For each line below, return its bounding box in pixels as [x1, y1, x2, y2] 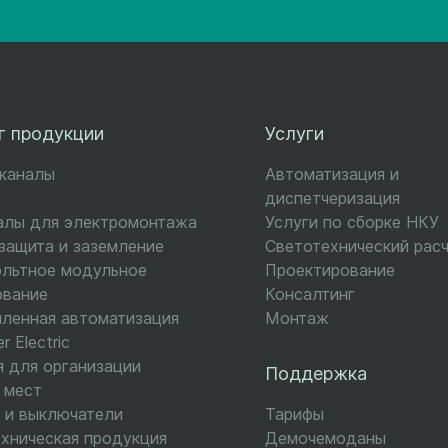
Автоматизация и [265, 164, 400, 184]
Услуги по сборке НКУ [265, 212, 440, 232]
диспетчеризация [265, 188, 401, 208]
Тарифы [265, 404, 325, 424]
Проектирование [265, 260, 396, 280]
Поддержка [265, 363, 368, 384]
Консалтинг [265, 284, 356, 304]
